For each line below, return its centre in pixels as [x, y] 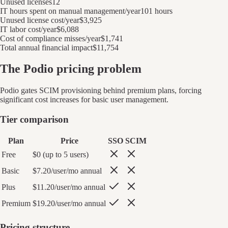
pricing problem [97, 69]
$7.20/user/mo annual [67, 170]
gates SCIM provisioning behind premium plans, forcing [110, 91]
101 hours [156, 11]
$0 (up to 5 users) [61, 154]
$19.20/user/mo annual [69, 203]
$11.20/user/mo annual [69, 187]
